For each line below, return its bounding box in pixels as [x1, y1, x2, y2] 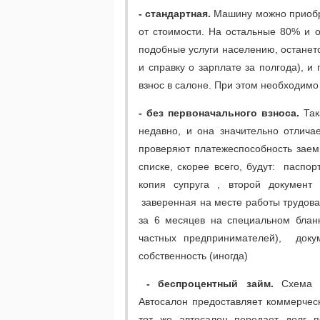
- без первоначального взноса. [139, 106, 300, 119]
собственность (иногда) [139, 249, 248, 261]
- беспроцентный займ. [139, 277, 281, 289]
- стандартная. [139, 7, 211, 19]
